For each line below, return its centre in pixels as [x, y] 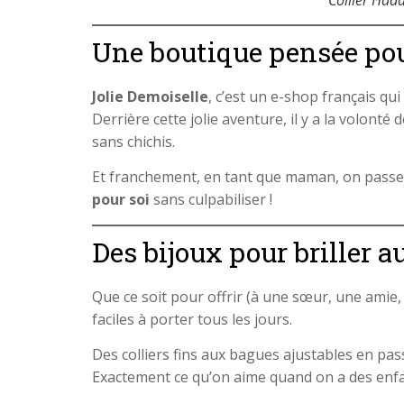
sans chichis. [133, 141]
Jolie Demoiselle [150, 96]
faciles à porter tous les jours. [192, 319]
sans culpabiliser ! [211, 200]
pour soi [121, 200]
